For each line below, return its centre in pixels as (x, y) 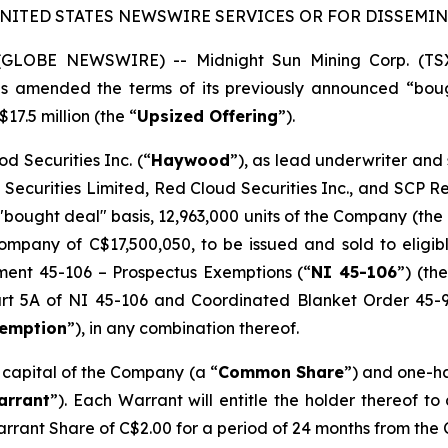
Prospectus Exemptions (205, 272)
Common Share (280, 372)
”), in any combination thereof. (183, 328)
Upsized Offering (207, 116)
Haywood (190, 160)
